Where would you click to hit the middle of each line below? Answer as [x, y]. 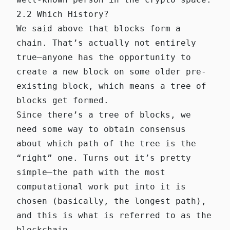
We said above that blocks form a [99, 28]
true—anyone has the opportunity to [104, 57]
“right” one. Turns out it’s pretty [104, 158]
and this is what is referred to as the [114, 215]
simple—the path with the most [91, 172]
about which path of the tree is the [106, 143]
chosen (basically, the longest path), [111, 201]
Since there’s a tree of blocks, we [104, 114]
